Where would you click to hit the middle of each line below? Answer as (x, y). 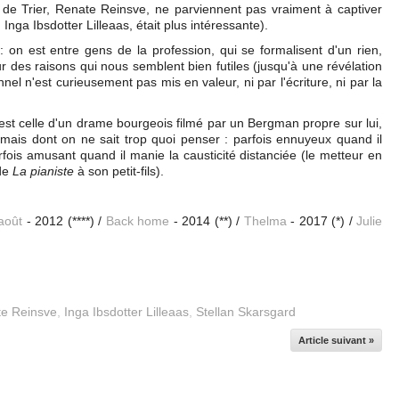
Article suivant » (336, 340)
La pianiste (43, 171)
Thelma (265, 221)
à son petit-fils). (121, 171)
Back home (138, 221)
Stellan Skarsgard (246, 312)
